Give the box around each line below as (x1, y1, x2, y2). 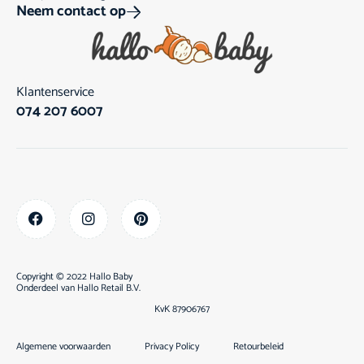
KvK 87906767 (154, 301, 210, 317)
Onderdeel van (16, 279, 77, 296)
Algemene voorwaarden (16, 338, 110, 354)
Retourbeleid (233, 338, 284, 354)
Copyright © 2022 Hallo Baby (16, 268, 132, 284)
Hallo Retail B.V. (77, 279, 141, 296)
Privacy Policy (145, 338, 199, 354)
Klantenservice (16, 80, 94, 103)
